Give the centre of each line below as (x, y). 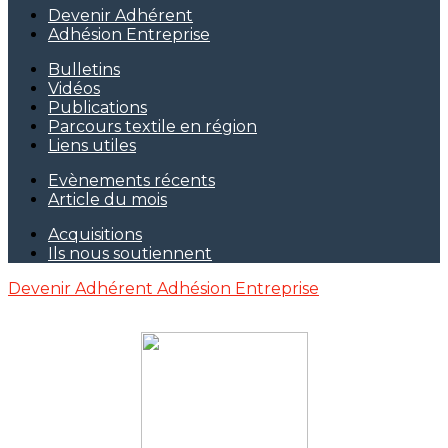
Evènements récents (131, 180)
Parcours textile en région (152, 126)
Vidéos (74, 88)
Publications (97, 107)
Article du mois (107, 199)
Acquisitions (95, 234)
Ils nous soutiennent (130, 253)
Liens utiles (92, 145)
